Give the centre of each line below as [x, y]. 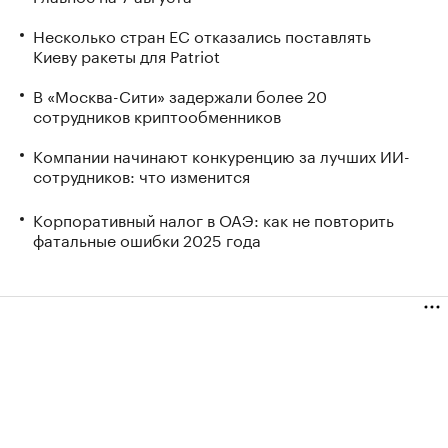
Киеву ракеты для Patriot [126, 55]
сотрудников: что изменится [141, 175]
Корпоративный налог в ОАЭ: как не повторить [213, 218]
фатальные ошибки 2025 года [147, 238]
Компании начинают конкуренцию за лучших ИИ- [221, 155]
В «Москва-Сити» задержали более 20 [180, 95]
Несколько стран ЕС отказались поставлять [202, 35]
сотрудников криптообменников [157, 115]
